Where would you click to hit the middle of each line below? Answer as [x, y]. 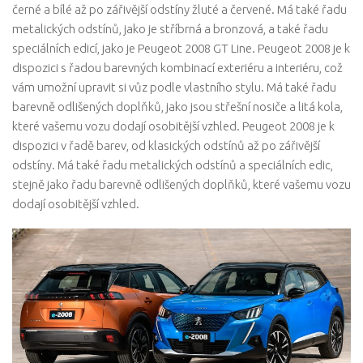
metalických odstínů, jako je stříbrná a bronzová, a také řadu [170, 28]
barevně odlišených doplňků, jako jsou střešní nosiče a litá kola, [177, 106]
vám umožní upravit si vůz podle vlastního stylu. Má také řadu [174, 87]
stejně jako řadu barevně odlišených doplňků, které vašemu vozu [181, 184]
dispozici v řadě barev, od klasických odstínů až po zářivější [166, 145]
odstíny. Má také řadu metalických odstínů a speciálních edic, [173, 164]
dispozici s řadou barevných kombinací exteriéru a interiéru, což [177, 67]
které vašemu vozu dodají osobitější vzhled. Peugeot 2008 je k [173, 126]
